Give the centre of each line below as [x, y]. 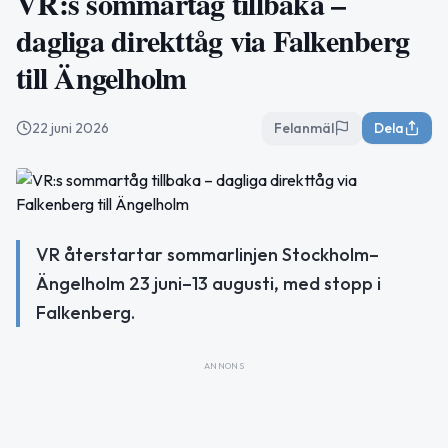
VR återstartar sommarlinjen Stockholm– [207, 254]
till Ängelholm [101, 77]
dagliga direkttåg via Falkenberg [212, 40]
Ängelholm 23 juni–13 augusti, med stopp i [208, 283]
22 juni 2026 [70, 128]
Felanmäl [304, 128]
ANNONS [224, 365]
